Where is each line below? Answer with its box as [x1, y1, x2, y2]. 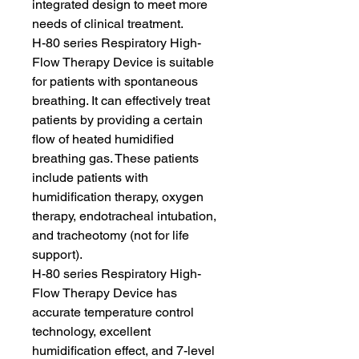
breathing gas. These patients [32, 151, 199, 166]
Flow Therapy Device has [32, 285, 177, 301]
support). [32, 247, 83, 262]
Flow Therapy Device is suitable [32, 54, 214, 70]
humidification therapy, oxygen [32, 189, 204, 204]
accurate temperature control [32, 305, 194, 320]
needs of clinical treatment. [32, 16, 184, 31]
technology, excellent [32, 324, 151, 339]
